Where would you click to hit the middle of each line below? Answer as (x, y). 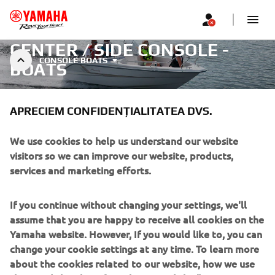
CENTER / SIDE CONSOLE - (120, 50)
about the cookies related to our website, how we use (132, 264)
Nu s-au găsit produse (137, 261)
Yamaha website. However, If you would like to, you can (136, 234)
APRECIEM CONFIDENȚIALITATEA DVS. (111, 111)
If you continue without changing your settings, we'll (128, 205)
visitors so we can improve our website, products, (122, 156)
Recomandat (105, 161)
